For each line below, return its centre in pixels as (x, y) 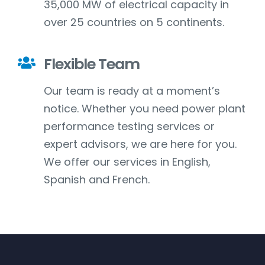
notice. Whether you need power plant (144, 109)
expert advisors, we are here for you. (140, 144)
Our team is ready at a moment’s (132, 91)
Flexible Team (91, 64)
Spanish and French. (96, 180)
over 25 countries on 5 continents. (134, 22)
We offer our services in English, (127, 162)
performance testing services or (129, 127)
